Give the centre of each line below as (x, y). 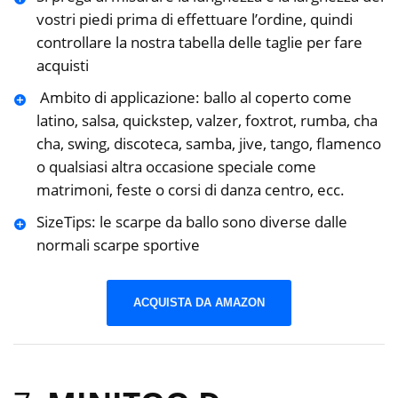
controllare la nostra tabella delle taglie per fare (199, 43)
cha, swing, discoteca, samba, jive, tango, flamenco (208, 144)
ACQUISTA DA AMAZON (199, 302)
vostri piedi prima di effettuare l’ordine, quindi (194, 20)
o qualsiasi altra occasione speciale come (176, 167)
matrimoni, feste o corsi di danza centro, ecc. (190, 190)
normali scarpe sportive (118, 245)
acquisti (62, 66)
